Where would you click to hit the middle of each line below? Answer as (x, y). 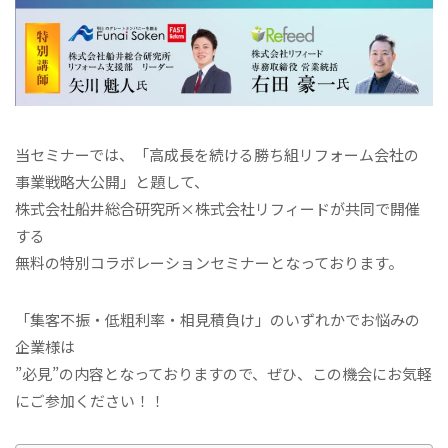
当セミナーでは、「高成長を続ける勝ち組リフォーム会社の (217, 155)
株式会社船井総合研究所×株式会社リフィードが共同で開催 (217, 209)
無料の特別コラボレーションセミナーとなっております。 (209, 263)
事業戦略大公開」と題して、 (112, 182)
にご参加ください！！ (90, 401)
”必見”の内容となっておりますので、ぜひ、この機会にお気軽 (223, 374)
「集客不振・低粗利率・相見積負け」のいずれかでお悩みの (217, 320)
